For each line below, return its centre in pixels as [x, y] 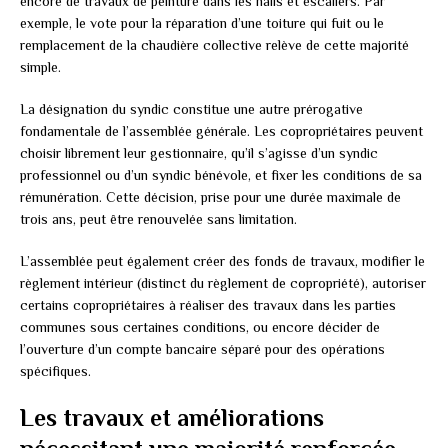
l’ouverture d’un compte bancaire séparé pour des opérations [202, 348]
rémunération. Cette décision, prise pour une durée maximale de [210, 196]
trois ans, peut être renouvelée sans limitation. [158, 218]
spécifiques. [55, 370]
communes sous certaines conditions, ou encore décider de [200, 326]
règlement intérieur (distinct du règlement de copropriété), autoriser [223, 282]
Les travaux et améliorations [172, 417]
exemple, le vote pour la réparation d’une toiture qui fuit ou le [202, 22]
